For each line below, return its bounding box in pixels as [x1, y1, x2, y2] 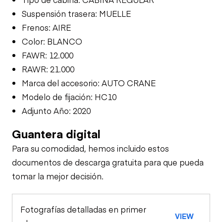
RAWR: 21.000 [22, 63, 74, 74]
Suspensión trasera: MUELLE [22, 7, 131, 19]
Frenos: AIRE [22, 21, 71, 33]
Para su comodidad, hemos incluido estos [12, 142, 169, 154]
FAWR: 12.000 [22, 49, 73, 60]
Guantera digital [12, 125, 101, 141]
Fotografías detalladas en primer [20, 203, 146, 215]
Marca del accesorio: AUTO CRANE [22, 77, 156, 88]
